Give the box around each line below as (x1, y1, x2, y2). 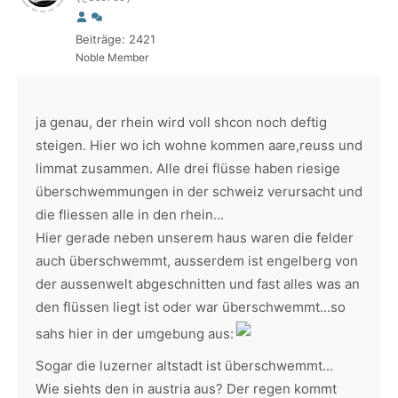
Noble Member (76, 51, 148, 64)
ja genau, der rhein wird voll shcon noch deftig (36, 114, 327, 131)
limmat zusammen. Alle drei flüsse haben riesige (36, 160, 340, 177)
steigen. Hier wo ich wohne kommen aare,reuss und (36, 137, 362, 154)
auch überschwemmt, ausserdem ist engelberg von (36, 252, 358, 269)
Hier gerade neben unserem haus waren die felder (36, 229, 354, 246)
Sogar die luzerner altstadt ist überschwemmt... (36, 357, 333, 374)
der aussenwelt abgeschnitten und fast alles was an (36, 275, 360, 292)
